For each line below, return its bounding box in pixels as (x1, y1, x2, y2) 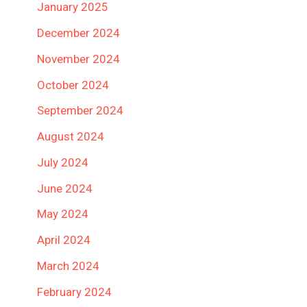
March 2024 (37, 258, 99, 273)
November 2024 (37, 51, 120, 66)
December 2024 (37, 26, 120, 40)
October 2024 (37, 77, 109, 92)
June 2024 (37, 181, 93, 195)
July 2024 (37, 155, 88, 169)
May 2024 (37, 207, 88, 221)
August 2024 (37, 130, 104, 143)
